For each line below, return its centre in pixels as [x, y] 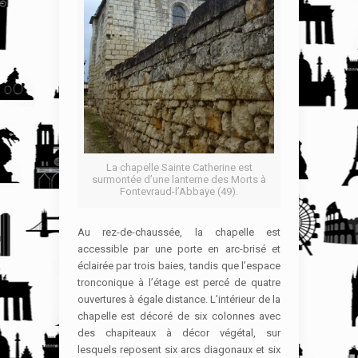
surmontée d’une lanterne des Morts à [179, 179]
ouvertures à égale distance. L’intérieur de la [179, 299]
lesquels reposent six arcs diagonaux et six [179, 349]
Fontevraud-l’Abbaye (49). [179, 191]
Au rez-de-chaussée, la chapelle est [179, 232]
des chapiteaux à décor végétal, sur [179, 332]
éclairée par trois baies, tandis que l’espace [179, 265]
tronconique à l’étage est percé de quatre [179, 282]
